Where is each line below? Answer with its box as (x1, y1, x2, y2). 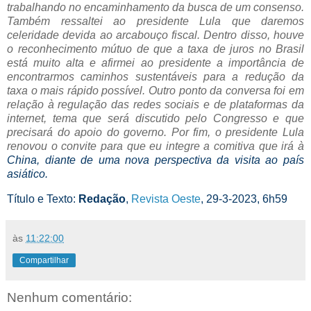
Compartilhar (19, 255, 69, 265)
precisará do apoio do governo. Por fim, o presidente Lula (7, 126, 304, 138)
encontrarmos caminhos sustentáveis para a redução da (7, 70, 304, 83)
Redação (78, 192, 126, 205)
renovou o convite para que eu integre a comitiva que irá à (7, 140, 304, 152)
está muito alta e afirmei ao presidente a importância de (7, 56, 304, 69)
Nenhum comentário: (7, 289, 132, 305)
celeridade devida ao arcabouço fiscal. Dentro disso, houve (7, 28, 304, 41)
